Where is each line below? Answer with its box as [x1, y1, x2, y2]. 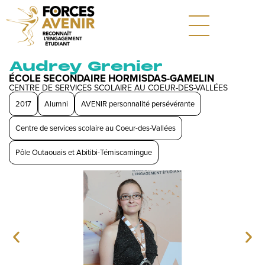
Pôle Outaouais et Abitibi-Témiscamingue [15, 146, 152, 157]
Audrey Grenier [9, 57, 163, 75]
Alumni [44, 98, 68, 109]
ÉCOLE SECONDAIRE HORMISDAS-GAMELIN [9, 70, 214, 85]
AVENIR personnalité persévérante [81, 98, 195, 109]
